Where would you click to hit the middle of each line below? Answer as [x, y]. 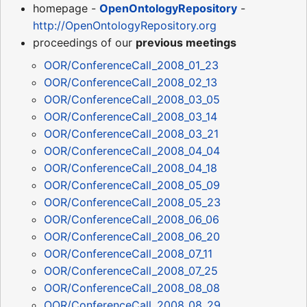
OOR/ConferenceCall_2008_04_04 [132, 151]
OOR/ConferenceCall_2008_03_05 [132, 100]
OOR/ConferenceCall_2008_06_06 [132, 220]
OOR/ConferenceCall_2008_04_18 [131, 168]
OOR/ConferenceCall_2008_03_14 [131, 117]
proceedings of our [84, 43]
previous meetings [186, 43]
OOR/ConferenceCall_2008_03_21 [131, 134]
